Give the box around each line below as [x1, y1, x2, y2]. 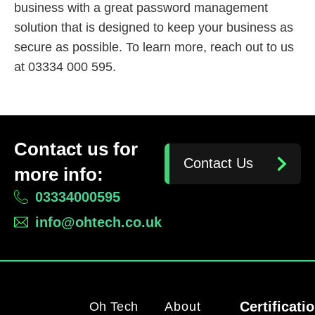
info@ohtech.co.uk [35, 214, 162, 230]
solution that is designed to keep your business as [14, 20, 293, 35]
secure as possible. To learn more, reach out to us [14, 40, 294, 55]
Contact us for [14, 138, 138, 160]
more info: [14, 163, 103, 185]
